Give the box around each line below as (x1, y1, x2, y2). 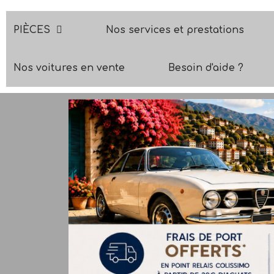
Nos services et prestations (106, 24, 244, 36)
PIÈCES (13, 24, 50, 36)
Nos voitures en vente (13, 62, 125, 74)
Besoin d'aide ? (168, 62, 243, 74)
